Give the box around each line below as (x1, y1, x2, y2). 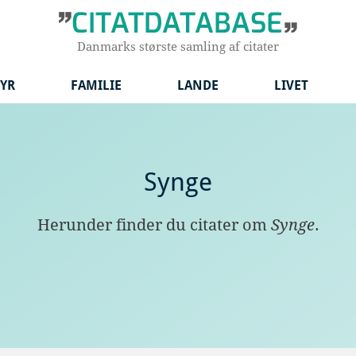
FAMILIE (71, 78, 122, 93)
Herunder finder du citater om (37, 215, 271, 234)
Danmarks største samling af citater (77, 40, 279, 54)
